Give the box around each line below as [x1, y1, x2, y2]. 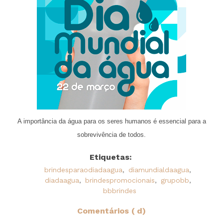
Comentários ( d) [77, 206, 146, 216]
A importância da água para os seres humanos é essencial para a [17, 117, 206, 125]
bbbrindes [103, 186, 136, 195]
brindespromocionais [85, 176, 155, 184]
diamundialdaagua [128, 165, 189, 174]
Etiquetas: [90, 152, 132, 162]
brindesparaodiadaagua [44, 165, 122, 174]
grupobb [160, 176, 189, 184]
